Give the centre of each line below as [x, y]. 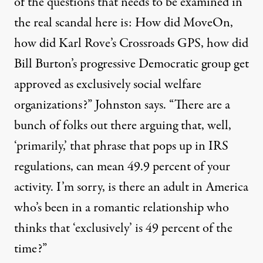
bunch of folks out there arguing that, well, [123, 126]
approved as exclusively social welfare [108, 85]
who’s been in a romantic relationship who [122, 208]
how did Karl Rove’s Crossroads [96, 43]
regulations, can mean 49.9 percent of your [122, 167]
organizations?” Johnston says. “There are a [122, 105]
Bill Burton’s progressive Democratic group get [131, 64]
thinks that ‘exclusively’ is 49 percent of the [123, 228]
